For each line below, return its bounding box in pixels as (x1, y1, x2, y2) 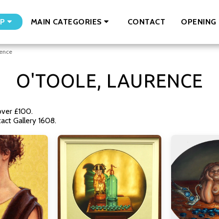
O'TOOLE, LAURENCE (16, 70, 203, 91)
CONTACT (127, 17, 166, 26)
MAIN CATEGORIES (30, 17, 102, 26)
